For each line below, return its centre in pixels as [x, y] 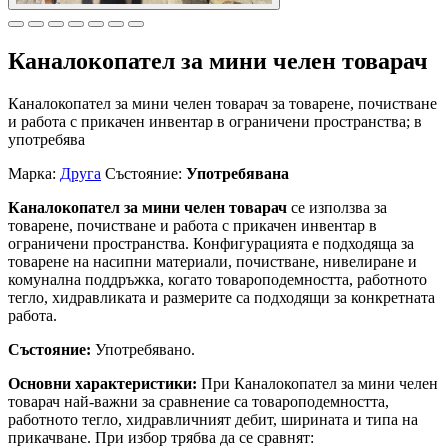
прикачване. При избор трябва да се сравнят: [161, 437]
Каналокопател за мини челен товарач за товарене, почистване [222, 103]
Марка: [34, 173]
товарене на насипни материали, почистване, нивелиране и [212, 261]
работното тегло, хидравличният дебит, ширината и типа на [213, 419]
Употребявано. [143, 349]
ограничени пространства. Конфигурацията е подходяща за [211, 243]
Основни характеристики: [102, 383]
